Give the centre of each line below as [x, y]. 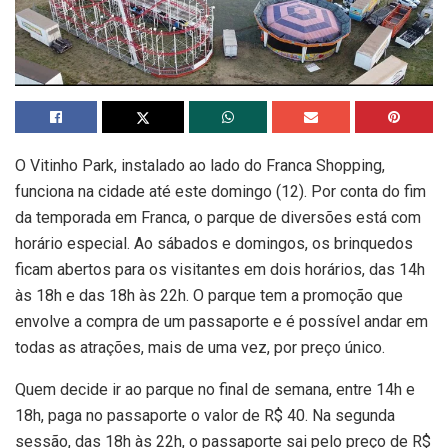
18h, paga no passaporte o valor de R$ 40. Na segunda [205, 416]
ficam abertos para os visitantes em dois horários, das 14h [220, 270]
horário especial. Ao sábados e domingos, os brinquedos [214, 244]
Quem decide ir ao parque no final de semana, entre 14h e [215, 390]
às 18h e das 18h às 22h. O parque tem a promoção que [209, 296]
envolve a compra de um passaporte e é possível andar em [221, 322]
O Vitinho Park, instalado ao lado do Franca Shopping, [200, 166]
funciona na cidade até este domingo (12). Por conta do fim [220, 192]
